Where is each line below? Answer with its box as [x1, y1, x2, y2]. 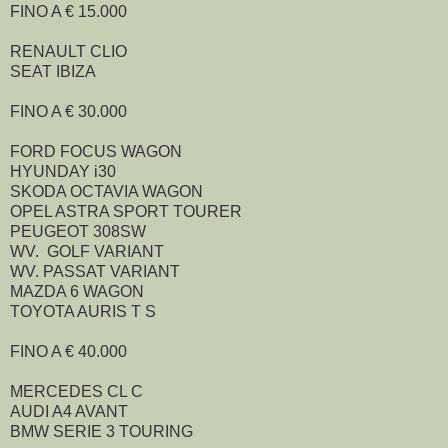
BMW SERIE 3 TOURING [10, 422, 193, 440]
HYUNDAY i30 [10, 162, 116, 180]
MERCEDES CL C [10, 382, 143, 400]
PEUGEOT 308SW [10, 222, 146, 240]
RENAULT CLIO [10, 42, 127, 60]
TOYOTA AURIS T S [10, 302, 156, 320]
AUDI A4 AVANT [10, 402, 128, 420]
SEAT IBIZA [10, 62, 96, 80]
